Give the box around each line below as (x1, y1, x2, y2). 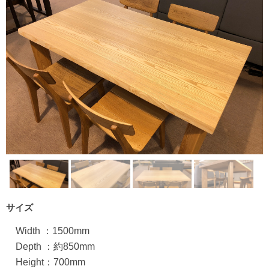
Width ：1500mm (6, 226, 89, 236)
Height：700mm (6, 257, 85, 267)
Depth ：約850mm (6, 241, 95, 252)
